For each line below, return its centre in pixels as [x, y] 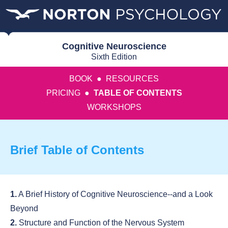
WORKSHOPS [114, 107]
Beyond [24, 209]
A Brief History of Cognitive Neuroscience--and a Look [115, 194]
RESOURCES [132, 79]
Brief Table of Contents [77, 150]
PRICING [63, 93]
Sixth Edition [114, 57]
